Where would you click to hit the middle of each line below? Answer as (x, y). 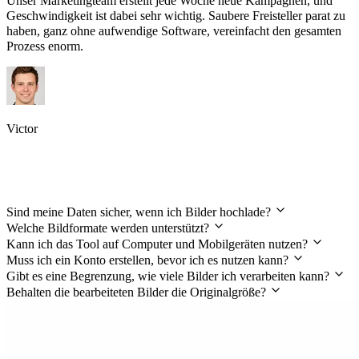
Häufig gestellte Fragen (103, 176)
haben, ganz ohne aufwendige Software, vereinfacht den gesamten (174, 31)
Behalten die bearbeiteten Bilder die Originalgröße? (138, 292)
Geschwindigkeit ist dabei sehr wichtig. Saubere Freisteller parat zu (176, 16)
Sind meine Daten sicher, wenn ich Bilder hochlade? (140, 212)
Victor (22, 129)
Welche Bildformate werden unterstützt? (109, 228)
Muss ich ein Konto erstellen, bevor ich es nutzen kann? (149, 260)
